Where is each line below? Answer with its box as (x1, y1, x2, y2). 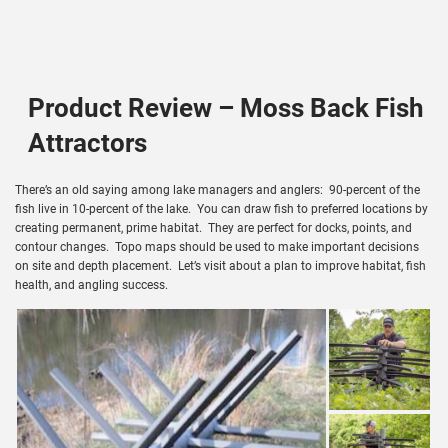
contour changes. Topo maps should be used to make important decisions (15, 239, 419, 254)
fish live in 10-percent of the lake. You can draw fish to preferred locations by (15, 201, 428, 216)
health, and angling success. (15, 277, 168, 292)
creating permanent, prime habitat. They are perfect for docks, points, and (15, 220, 412, 235)
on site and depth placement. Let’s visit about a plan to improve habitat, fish (15, 258, 426, 273)
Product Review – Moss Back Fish (27, 93, 424, 124)
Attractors (27, 128, 147, 159)
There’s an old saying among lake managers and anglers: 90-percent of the (15, 182, 420, 197)
